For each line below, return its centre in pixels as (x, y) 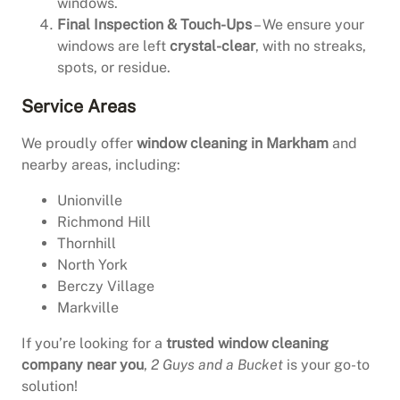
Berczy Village (106, 287)
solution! (50, 387)
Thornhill (87, 244)
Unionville (90, 201)
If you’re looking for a (94, 344)
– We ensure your (308, 25)
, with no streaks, (311, 46)
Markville (88, 308)
